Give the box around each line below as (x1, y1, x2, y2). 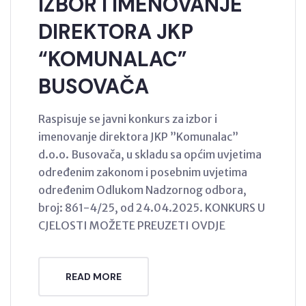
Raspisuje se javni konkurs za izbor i (38, 112, 217, 126)
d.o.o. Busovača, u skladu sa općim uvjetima (38, 148, 262, 162)
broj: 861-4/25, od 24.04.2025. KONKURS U (38, 201, 265, 215)
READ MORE (66, 270, 122, 283)
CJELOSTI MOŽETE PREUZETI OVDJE (38, 219, 225, 233)
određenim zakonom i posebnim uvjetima (38, 165, 247, 180)
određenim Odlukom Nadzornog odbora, (38, 183, 247, 197)
